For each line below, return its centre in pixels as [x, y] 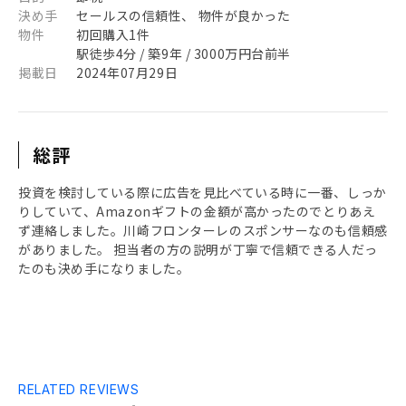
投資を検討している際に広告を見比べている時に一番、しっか [203, 192]
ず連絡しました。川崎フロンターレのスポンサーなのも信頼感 [203, 230]
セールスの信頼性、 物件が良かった [184, 15]
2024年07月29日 [127, 72]
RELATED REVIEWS [79, 389]
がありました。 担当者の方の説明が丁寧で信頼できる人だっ [198, 249]
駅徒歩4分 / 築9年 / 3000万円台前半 [184, 53]
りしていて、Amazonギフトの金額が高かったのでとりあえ [197, 211]
